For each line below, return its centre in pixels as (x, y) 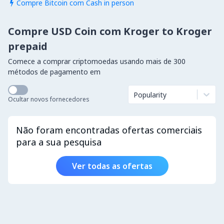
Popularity (150, 94)
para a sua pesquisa (59, 142)
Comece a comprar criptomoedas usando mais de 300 (97, 61)
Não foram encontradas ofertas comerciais (109, 130)
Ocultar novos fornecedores (49, 99)
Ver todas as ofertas (112, 166)
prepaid (28, 46)
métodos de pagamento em (54, 72)
